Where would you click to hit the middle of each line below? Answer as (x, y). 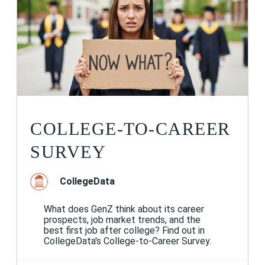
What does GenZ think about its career (124, 209)
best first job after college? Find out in (124, 230)
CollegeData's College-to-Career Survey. (127, 241)
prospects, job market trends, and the (122, 219)
